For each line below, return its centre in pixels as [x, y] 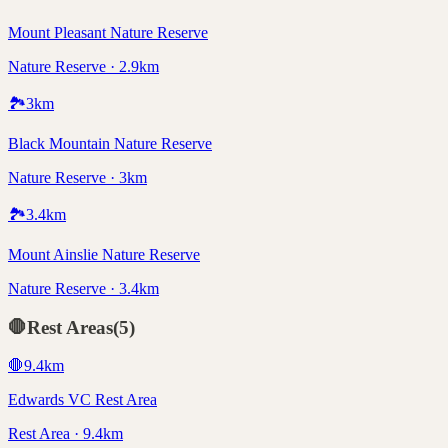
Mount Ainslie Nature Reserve [104, 254]
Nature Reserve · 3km [77, 177]
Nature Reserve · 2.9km [83, 66]
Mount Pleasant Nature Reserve [108, 32]
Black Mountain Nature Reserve [110, 143]
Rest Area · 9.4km [65, 434]
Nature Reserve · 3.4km [83, 288]
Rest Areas [70, 327]
